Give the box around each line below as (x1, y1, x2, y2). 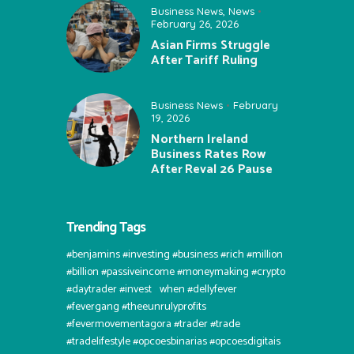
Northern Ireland (151, 128, 248, 150)
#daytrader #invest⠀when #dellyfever (66, 281, 237, 299)
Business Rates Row (151, 143, 266, 165)
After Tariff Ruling (151, 49, 258, 71)
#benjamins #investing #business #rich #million (66, 246, 283, 265)
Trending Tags (66, 217, 146, 239)
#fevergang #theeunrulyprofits (66, 298, 206, 317)
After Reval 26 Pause (151, 158, 273, 180)
